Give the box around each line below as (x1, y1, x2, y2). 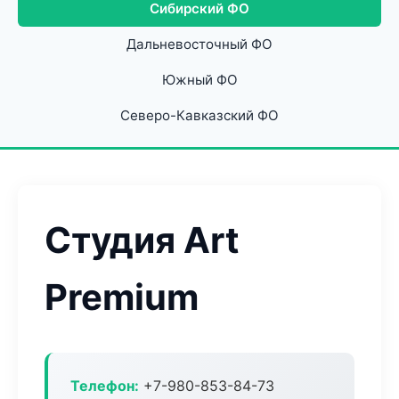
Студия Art (45, 218, 240, 262)
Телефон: (70, 377, 139, 395)
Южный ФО (161, 71, 238, 88)
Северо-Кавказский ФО (120, 107, 279, 124)
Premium (45, 275, 199, 319)
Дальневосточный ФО (126, 36, 273, 53)
